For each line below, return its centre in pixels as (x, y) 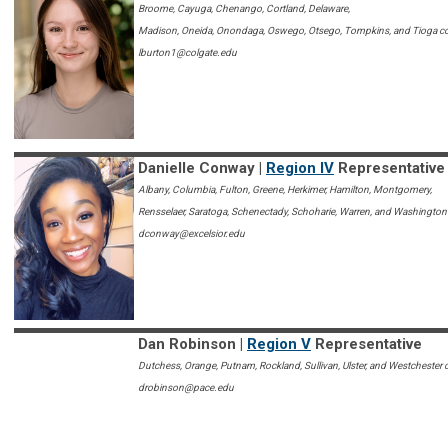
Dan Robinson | (192, 344)
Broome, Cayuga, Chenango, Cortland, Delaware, (244, 9)
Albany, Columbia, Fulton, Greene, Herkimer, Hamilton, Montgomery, (285, 190)
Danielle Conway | (202, 168)
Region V (279, 344)
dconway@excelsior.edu (191, 234)
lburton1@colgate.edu (187, 53)
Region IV (300, 168)
